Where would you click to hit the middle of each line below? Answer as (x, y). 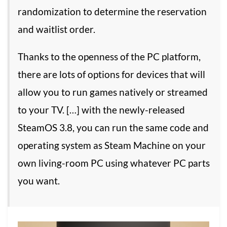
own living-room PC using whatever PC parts (114, 163)
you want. (39, 180)
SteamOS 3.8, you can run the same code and (113, 127)
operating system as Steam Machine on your (112, 145)
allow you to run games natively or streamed (113, 92)
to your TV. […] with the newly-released (101, 109)
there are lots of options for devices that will (111, 74)
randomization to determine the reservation (112, 11)
